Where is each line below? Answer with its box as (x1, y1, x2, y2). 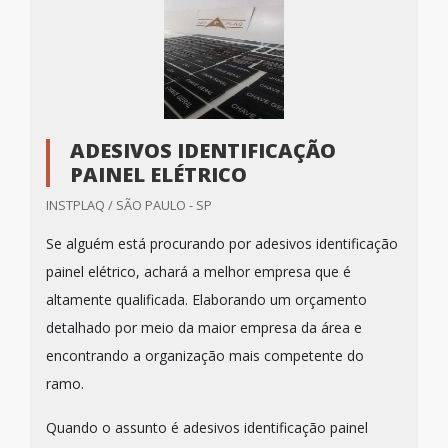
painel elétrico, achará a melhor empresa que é (46, 262, 351, 281)
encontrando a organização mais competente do (46, 346, 364, 365)
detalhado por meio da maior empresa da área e (46, 318, 362, 337)
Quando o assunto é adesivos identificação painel (46, 418, 368, 437)
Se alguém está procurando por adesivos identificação (46, 234, 398, 253)
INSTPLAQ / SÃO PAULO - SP (46, 196, 212, 214)
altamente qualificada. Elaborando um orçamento (46, 290, 367, 309)
